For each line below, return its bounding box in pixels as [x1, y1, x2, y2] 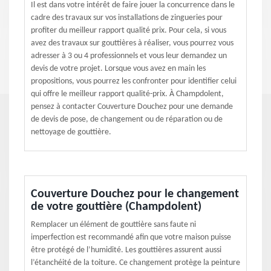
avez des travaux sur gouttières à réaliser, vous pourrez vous [31, 39, 233, 48]
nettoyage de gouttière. [31, 128, 111, 137]
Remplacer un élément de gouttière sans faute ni [31, 220, 196, 229]
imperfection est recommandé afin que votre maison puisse [31, 233, 231, 242]
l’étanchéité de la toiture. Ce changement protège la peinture [31, 258, 240, 267]
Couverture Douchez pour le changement [31, 188, 239, 200]
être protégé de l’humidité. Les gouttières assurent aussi [31, 246, 221, 255]
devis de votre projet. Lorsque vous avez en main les [31, 64, 206, 73]
